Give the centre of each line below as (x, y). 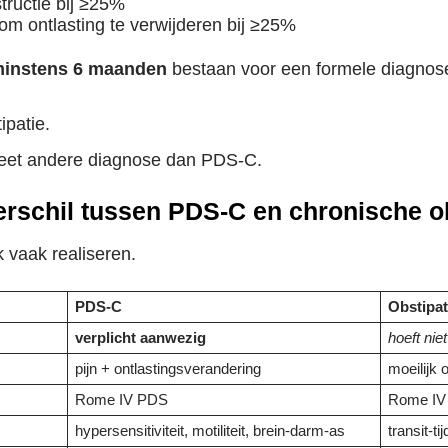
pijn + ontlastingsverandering (168, 369)
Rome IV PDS (122, 400)
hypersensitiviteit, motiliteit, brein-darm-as (210, 431)
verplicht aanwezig (141, 338)
